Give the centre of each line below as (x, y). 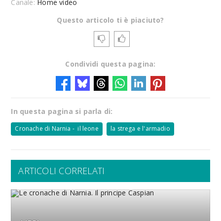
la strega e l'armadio (140, 129)
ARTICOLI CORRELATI (62, 171)
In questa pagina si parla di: (62, 111)
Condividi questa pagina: (110, 64)
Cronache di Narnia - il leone (57, 129)
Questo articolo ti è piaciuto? (110, 20)
